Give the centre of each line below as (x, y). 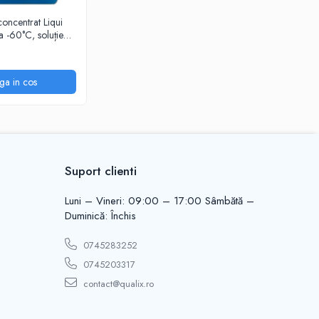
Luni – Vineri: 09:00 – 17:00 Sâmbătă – (159, 200)
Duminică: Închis (100, 215)
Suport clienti (101, 171)
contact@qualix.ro (117, 283)
